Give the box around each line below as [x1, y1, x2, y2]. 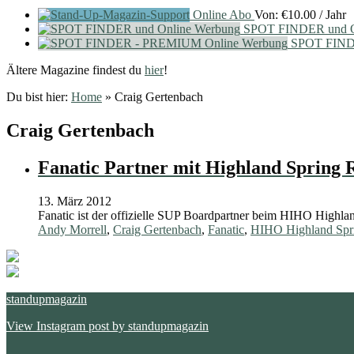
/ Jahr [319, 8, 346, 22]
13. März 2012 [38, 194, 111, 209]
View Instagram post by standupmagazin [6, 319, 209, 333]
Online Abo [193, 8, 251, 22]
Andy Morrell [38, 223, 107, 237]
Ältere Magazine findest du [6, 63, 145, 77]
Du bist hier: [6, 90, 71, 104]
